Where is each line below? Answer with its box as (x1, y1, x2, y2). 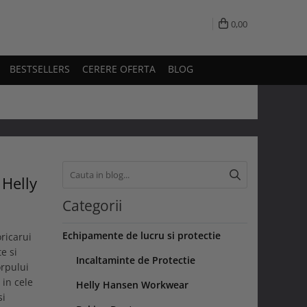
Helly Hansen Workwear (76, 278, 188, 291)
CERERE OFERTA (82, 62, 156, 75)
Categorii (62, 195, 122, 215)
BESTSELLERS (10, 62, 70, 75)
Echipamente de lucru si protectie (62, 228, 221, 242)
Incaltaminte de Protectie (76, 253, 195, 267)
